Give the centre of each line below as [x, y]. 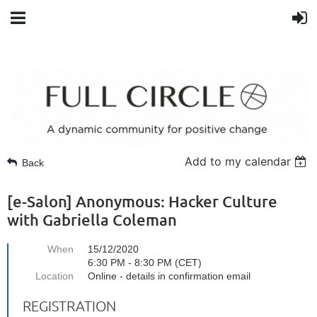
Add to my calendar [238, 161]
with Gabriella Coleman [92, 220]
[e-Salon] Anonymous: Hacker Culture [142, 201]
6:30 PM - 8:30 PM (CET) [145, 263]
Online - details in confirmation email [169, 276]
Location [54, 276]
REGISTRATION [69, 306]
